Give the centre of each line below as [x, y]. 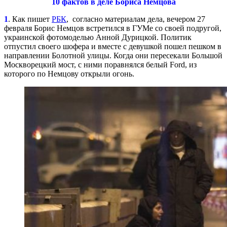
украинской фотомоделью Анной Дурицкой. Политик [98, 37]
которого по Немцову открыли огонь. [69, 73]
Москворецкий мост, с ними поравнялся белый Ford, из [100, 64]
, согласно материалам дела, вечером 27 [136, 19]
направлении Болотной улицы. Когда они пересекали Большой [113, 55]
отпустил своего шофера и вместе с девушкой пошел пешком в [113, 46]
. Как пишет [30, 19]
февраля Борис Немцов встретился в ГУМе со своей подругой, [113, 28]
